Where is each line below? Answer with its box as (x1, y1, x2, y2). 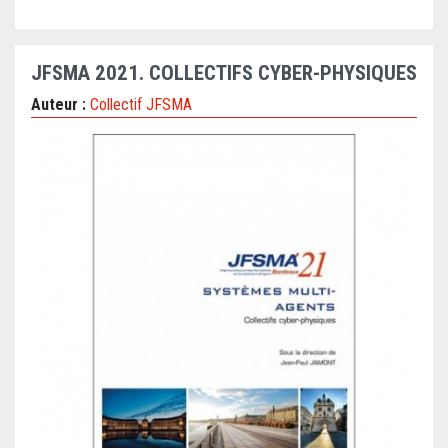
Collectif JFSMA (90, 95, 192, 115)
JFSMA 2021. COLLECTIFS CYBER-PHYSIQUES (31, 61, 417, 86)
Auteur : (31, 95, 90, 115)
